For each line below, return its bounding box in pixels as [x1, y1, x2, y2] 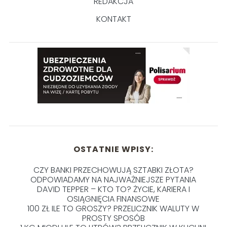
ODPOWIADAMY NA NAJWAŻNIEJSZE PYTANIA [30, 173, 197, 185]
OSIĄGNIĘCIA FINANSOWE [67, 193, 160, 205]
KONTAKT [96, 13, 131, 25]
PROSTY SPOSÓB [82, 212, 145, 224]
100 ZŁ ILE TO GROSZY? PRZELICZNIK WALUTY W [27, 202, 200, 214]
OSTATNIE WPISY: [73, 143, 154, 155]
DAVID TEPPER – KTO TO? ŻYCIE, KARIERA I [36, 183, 190, 195]
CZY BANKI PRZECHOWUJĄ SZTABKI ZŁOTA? [33, 164, 194, 176]
